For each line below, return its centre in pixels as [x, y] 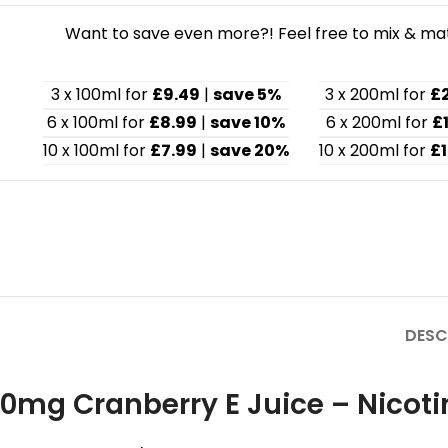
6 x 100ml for [98, 122]
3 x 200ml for [377, 94]
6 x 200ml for [378, 122]
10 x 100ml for [96, 150]
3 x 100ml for [101, 94]
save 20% [249, 150]
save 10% [247, 122]
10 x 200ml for [374, 150]
